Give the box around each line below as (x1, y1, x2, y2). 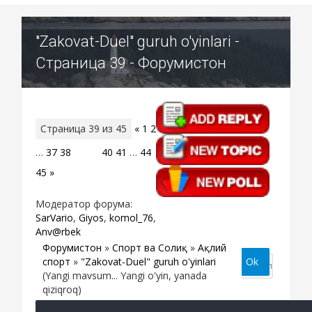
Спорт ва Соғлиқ (112, 240, 187, 254)
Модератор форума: (36, 196, 132, 210)
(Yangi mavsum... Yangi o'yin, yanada (42, 268, 207, 282)
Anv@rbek (36, 224, 81, 238)
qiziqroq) (42, 282, 81, 296)
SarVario (36, 210, 73, 224)
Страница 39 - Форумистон (36, 54, 226, 72)
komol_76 (109, 210, 153, 224)
